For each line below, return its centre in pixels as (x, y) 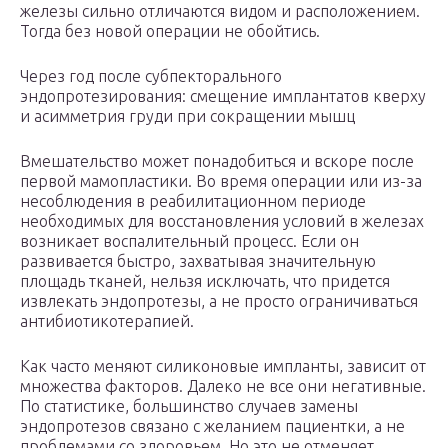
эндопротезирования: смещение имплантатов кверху (223, 96)
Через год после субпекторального (151, 76)
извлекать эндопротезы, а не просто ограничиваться (219, 301)
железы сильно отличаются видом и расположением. (220, 11)
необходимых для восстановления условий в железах (222, 221)
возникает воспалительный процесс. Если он (189, 241)
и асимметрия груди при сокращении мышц (187, 116)
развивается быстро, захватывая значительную (198, 261)
